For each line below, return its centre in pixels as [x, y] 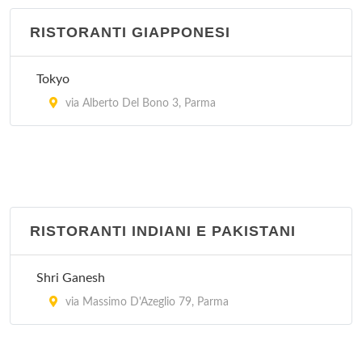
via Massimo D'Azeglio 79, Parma [145, 302]
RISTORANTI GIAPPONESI [130, 32]
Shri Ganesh [71, 278]
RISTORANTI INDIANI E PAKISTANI [163, 231]
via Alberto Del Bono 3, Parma [139, 103]
